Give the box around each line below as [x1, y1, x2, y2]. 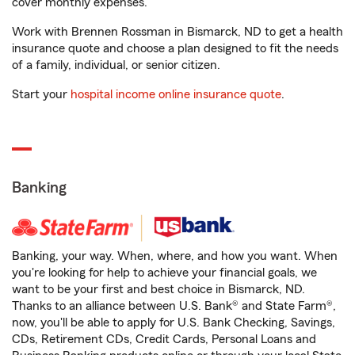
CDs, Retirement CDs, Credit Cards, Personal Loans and [12, 333, 316, 345]
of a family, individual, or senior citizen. [12, 59, 220, 71]
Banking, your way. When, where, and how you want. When [12, 250, 338, 262]
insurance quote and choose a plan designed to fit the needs [12, 42, 338, 55]
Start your [12, 88, 71, 101]
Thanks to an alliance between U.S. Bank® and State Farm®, [12, 300, 336, 312]
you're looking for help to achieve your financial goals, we [12, 266, 317, 279]
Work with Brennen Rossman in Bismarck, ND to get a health [12, 25, 343, 38]
